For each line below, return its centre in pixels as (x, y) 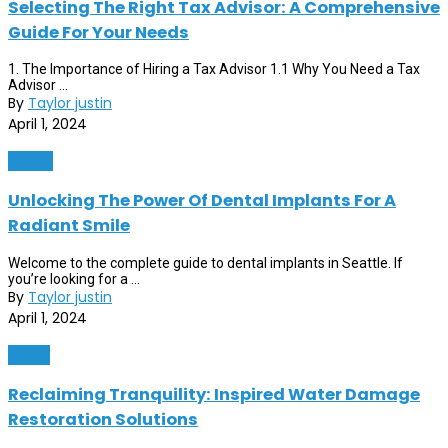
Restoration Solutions (103, 420)
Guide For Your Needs (98, 32)
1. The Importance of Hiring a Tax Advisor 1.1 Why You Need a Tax (214, 69)
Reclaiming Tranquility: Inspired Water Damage (214, 395)
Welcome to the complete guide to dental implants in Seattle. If (205, 262)
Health (30, 161)
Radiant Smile (69, 226)
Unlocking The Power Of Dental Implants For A (202, 201)
